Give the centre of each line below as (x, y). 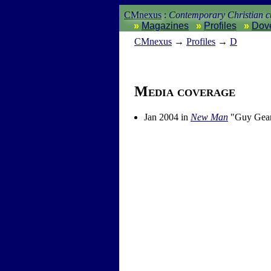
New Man (209, 117)
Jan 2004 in (167, 117)
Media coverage (185, 92)
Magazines (165, 26)
